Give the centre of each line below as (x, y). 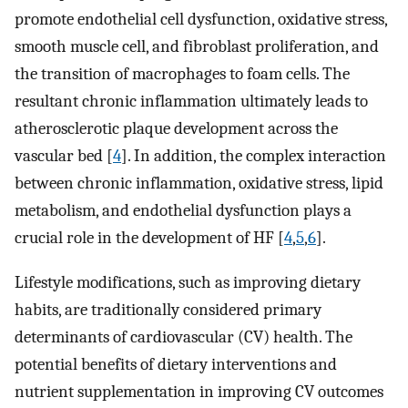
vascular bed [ (64, 155)
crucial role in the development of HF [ (149, 237)
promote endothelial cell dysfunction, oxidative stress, (201, 19)
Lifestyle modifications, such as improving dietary (188, 282)
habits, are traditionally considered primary (168, 309)
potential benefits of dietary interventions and (176, 364)
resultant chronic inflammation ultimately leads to (191, 101)
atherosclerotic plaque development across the (176, 128)
